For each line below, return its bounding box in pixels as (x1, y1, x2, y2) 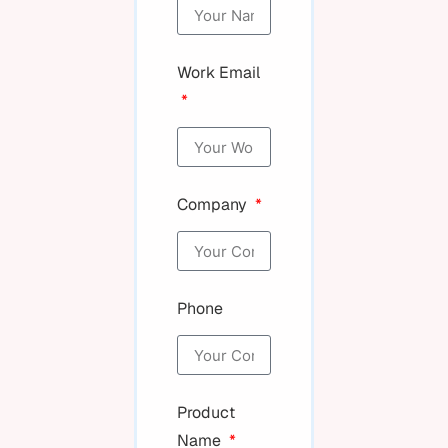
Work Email (177, 62, 261, 83)
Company (177, 194, 252, 215)
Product (177, 402, 236, 423)
